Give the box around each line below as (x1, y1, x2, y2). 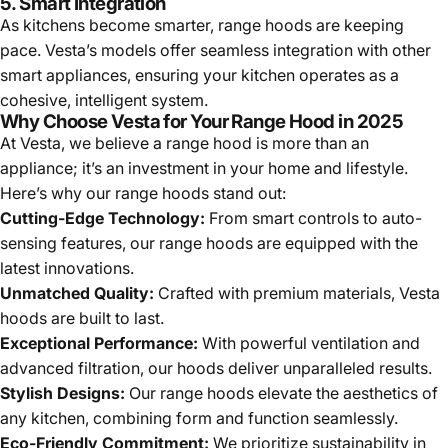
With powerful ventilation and (198, 332, 420, 353)
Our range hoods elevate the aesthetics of (125, 382, 438, 403)
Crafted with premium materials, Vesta (154, 282, 440, 303)
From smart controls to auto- (205, 207, 422, 228)
